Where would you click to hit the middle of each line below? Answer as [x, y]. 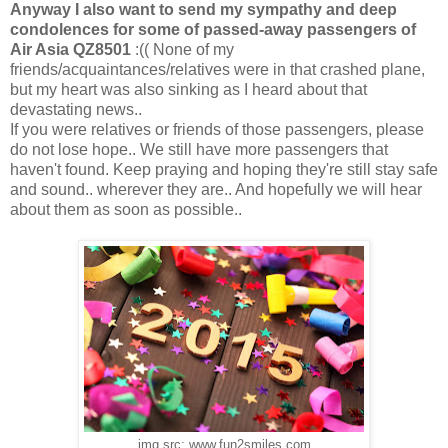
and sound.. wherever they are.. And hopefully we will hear [216, 189]
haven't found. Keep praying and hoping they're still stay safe [224, 169]
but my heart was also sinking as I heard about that [188, 89]
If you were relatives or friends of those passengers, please [217, 129]
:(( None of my [182, 49]
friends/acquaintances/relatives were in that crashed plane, [217, 69]
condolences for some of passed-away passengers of [213, 29]
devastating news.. [76, 109]
